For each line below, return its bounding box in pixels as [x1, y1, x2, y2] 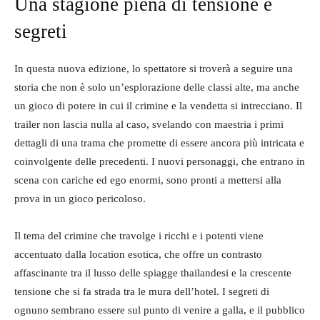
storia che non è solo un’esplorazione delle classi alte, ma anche [14, 81, 299, 93]
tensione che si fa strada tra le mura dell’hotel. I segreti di [14, 286, 269, 297]
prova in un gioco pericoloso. [14, 193, 146, 204]
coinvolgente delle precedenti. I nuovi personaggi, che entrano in [14, 156, 305, 167]
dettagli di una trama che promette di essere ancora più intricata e [14, 137, 304, 149]
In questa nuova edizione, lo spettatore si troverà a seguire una [14, 63, 293, 74]
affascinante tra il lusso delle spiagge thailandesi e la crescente [14, 267, 291, 279]
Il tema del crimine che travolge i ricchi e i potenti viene [14, 230, 264, 241]
